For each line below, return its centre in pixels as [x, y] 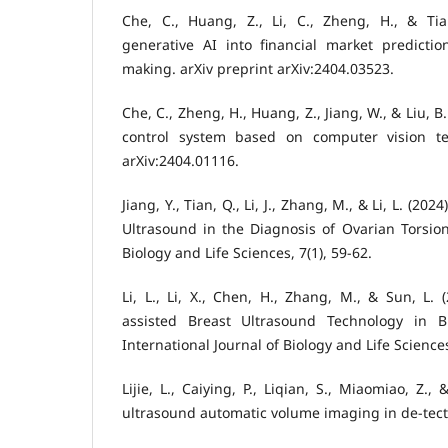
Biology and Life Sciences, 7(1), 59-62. [247, 253]
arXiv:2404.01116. [180, 161]
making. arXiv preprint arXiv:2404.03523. [258, 68]
